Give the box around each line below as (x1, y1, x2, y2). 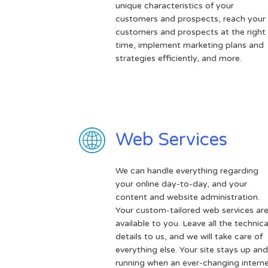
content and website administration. (115, 191, 260, 202)
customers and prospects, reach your (115, 13, 266, 24)
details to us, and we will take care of (115, 231, 263, 242)
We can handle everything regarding (115, 165, 258, 176)
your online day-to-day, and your (115, 178, 247, 189)
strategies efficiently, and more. (115, 53, 242, 63)
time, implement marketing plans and (115, 39, 264, 50)
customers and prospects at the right (115, 26, 266, 37)
